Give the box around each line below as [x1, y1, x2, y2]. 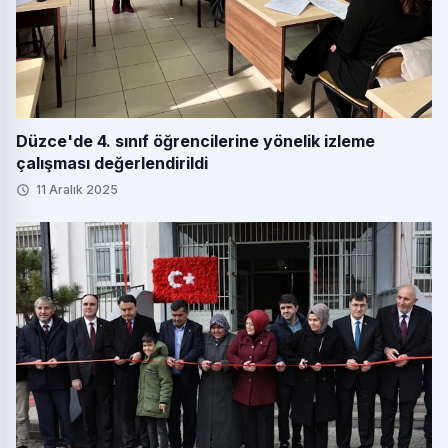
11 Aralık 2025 [36, 182, 118, 198]
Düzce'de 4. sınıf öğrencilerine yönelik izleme [16, 131, 375, 152]
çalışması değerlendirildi [16, 153, 208, 174]
